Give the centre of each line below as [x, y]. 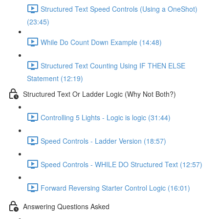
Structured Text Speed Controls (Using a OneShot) [119, 9]
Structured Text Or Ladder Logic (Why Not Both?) [99, 94]
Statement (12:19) [55, 78]
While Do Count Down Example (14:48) [101, 42]
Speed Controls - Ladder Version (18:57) [103, 141]
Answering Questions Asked [66, 206]
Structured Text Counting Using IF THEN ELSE [113, 65]
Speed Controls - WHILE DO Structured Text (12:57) [121, 164]
